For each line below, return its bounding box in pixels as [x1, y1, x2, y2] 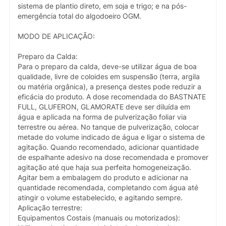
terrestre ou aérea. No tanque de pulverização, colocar [18, 123, 199, 131]
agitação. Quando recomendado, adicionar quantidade [18, 143, 199, 151]
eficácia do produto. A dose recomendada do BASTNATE [18, 92, 206, 101]
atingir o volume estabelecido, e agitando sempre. [18, 193, 183, 202]
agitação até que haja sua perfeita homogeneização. [18, 163, 191, 172]
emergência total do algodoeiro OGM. [18, 12, 141, 20]
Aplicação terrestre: [18, 203, 82, 212]
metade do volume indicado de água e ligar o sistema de [18, 133, 205, 141]
